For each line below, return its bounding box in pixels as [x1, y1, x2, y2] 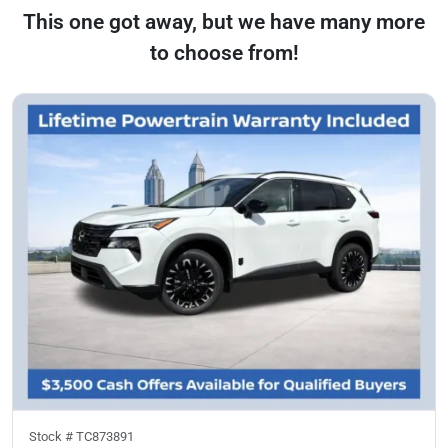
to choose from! [149, 40, 299, 65]
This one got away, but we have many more [23, 9, 425, 34]
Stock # [29, 429, 76, 444]
